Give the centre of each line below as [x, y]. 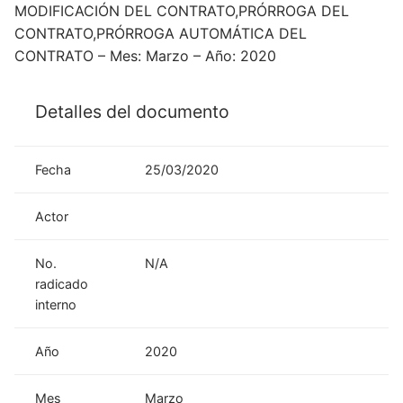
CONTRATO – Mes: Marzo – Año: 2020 [145, 55]
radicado [62, 283]
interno [56, 304]
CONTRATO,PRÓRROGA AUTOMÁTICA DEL [161, 33]
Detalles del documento [133, 111]
